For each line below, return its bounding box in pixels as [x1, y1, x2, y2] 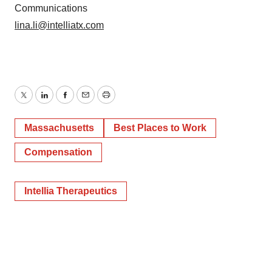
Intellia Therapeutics [24, 186, 117, 196]
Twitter [22, 97, 52, 107]
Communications [15, 3, 87, 13]
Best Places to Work [114, 123, 206, 133]
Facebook [64, 97, 107, 107]
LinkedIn [43, 97, 81, 107]
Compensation [24, 147, 92, 157]
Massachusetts [24, 123, 94, 133]
